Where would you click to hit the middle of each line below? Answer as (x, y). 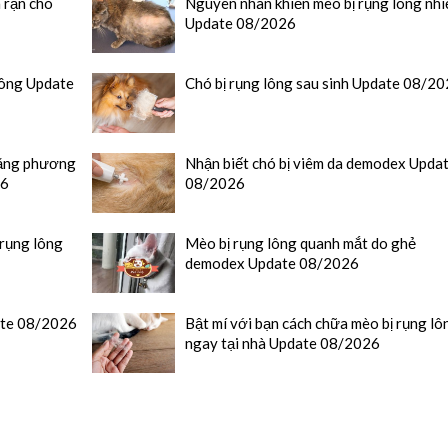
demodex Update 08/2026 (272, 263)
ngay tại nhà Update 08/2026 (283, 343)
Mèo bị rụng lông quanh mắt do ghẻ (301, 243)
